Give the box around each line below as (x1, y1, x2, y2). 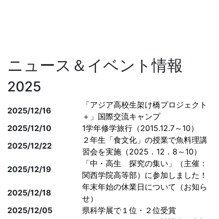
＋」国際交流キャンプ (82, 111, 160, 122)
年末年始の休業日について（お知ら (82, 182, 207, 192)
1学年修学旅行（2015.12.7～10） (82, 123, 198, 133)
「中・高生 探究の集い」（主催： (82, 158, 207, 169)
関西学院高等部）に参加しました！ (82, 170, 207, 180)
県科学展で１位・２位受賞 (82, 205, 176, 216)
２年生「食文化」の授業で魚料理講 (82, 135, 207, 145)
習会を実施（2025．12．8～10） (82, 147, 201, 157)
